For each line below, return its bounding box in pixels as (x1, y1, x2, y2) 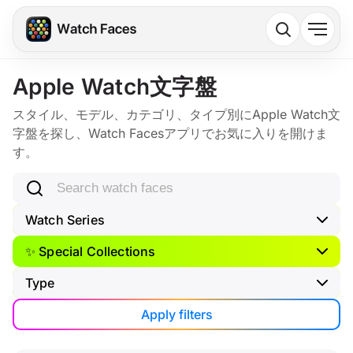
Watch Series (25, 212, 105, 228)
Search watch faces (12, 173, 128, 189)
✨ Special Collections (25, 243, 156, 259)
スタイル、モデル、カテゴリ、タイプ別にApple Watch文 (13, 106, 340, 122)
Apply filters (140, 306, 213, 322)
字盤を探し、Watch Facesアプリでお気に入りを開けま (13, 125, 328, 141)
